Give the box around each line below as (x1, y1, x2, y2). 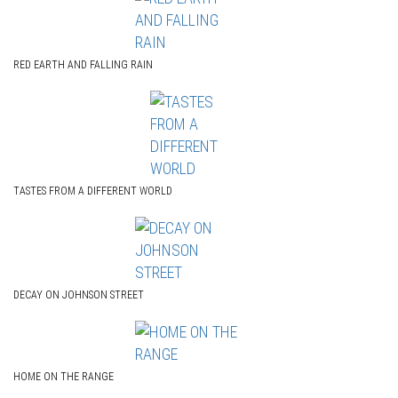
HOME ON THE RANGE (13, 370, 114, 383)
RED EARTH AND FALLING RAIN (13, 59, 153, 71)
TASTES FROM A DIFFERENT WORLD (13, 185, 172, 197)
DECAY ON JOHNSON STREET (13, 289, 144, 301)
